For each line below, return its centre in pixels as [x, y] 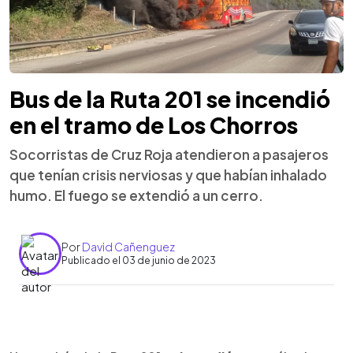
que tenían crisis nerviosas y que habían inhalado [168, 175]
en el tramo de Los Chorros [154, 124]
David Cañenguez [128, 247]
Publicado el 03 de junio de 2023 [139, 260]
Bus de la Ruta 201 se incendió [170, 98]
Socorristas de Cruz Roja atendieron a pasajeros [169, 154]
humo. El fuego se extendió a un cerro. [136, 195]
